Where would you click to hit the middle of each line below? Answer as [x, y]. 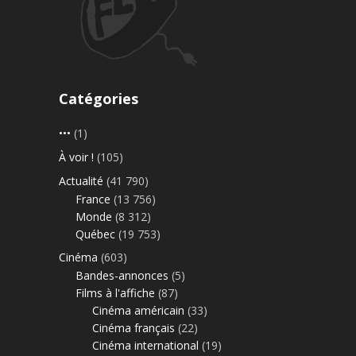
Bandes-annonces [122, 276]
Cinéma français [133, 328]
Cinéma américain [138, 311]
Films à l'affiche [115, 293]
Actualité [81, 181]
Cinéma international [145, 346]
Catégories [99, 99]
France [93, 199]
